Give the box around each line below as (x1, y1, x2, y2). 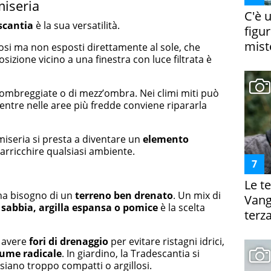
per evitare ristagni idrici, (108, 234, 224, 248)
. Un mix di (173, 188, 221, 202)
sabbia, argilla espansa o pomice (1, 200, 158, 214)
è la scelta (158, 200, 205, 214)
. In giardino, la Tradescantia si (62, 246, 200, 260)
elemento (143, 132, 189, 146)
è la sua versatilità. (33, 19, 120, 32)
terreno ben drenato (75, 188, 173, 202)
